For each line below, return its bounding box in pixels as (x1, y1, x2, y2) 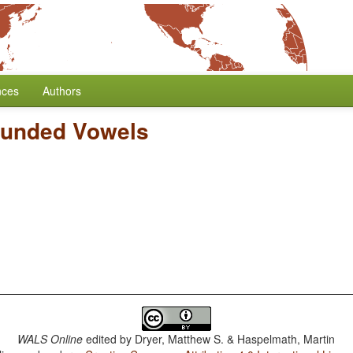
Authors (43, 83, 81, 98)
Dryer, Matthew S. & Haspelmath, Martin (135, 331, 336, 347)
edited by (83, 331, 136, 347)
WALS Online (17, 331, 84, 347)
